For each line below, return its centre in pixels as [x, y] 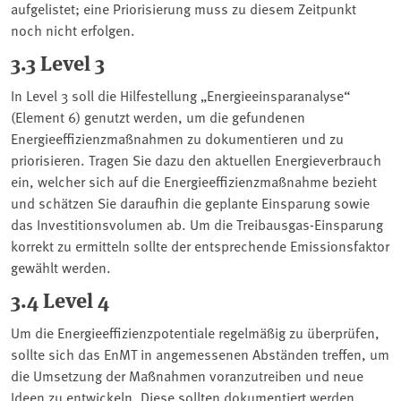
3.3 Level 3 [58, 62]
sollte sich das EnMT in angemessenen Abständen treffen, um [200, 353]
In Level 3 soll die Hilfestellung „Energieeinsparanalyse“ [180, 94]
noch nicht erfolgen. [73, 29]
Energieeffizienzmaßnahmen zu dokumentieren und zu [177, 137]
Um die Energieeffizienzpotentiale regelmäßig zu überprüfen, [195, 332]
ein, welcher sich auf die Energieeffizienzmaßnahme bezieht [194, 180]
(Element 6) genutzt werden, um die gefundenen [158, 116]
